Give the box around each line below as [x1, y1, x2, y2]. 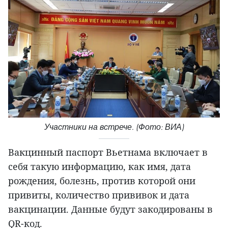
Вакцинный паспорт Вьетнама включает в [8, 146, 208, 158]
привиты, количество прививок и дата [8, 188, 189, 201]
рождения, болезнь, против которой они [8, 174, 195, 187]
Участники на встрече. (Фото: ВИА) [44, 122, 184, 132]
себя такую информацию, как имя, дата [8, 160, 191, 173]
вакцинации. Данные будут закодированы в [8, 203, 213, 215]
